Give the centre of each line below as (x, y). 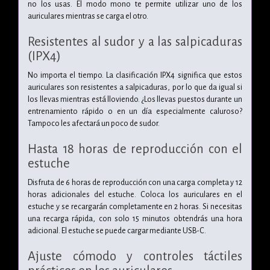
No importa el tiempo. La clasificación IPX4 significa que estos (135, 75)
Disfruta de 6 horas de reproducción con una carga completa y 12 (135, 182)
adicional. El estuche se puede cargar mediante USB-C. (117, 231)
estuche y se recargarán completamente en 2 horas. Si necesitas (135, 206)
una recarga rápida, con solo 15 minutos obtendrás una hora (135, 218)
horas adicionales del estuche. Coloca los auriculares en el (135, 194)
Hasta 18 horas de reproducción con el (135, 149)
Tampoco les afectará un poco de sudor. (94, 123)
